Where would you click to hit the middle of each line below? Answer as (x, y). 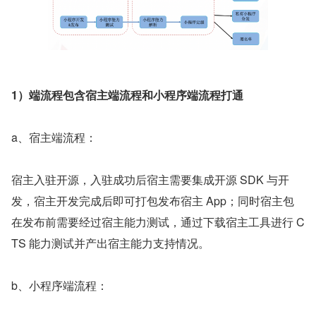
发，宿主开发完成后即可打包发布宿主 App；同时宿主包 (153, 200)
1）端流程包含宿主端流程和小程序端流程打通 (127, 95)
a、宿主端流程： (54, 137)
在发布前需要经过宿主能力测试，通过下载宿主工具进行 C (158, 221)
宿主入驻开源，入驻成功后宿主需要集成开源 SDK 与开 (150, 179)
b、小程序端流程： (60, 285)
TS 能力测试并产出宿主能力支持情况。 (110, 243)
